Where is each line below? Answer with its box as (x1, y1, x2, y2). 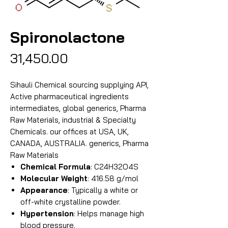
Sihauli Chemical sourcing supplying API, (10, 80, 149, 90)
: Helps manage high (74, 209, 144, 218)
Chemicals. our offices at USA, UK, (10, 127, 129, 136)
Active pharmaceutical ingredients (10, 92, 129, 101)
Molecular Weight (20, 174, 88, 183)
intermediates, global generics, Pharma (10, 103, 146, 113)
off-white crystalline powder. (20, 197, 121, 207)
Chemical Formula (20, 162, 91, 172)
